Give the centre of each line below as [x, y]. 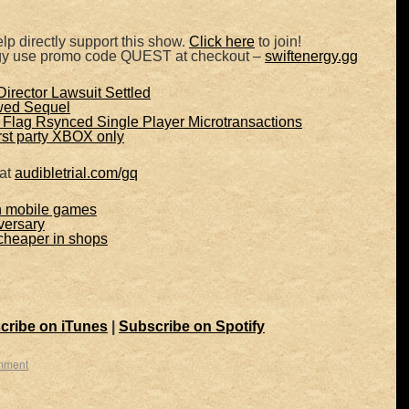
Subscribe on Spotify [192, 326]
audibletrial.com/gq [76, 173]
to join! [278, 42]
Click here [222, 42]
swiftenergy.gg [311, 56]
